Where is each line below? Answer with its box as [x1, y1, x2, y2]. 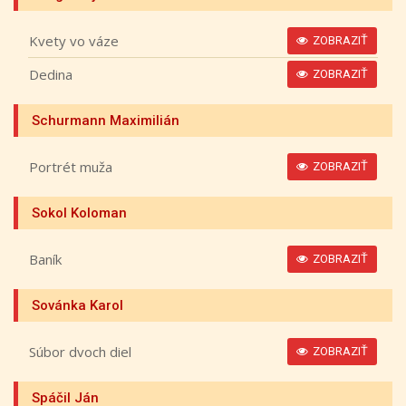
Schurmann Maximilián [32, 112, 179, 129]
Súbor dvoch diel [29, 342, 131, 361]
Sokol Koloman [32, 205, 127, 221]
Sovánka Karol [32, 297, 123, 314]
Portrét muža [29, 157, 112, 176]
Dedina [29, 64, 72, 83]
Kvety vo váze [29, 31, 119, 50]
